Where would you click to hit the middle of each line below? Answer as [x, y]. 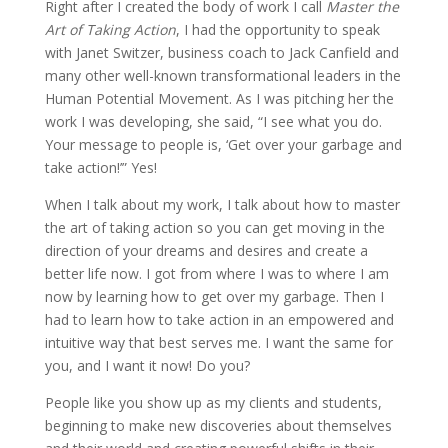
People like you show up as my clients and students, [213, 402]
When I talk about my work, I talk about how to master [222, 204]
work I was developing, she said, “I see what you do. [213, 121]
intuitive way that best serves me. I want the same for [218, 342]
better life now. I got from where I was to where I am [216, 273]
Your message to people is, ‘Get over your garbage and [223, 144]
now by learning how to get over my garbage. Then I [214, 296]
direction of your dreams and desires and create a [206, 250]
